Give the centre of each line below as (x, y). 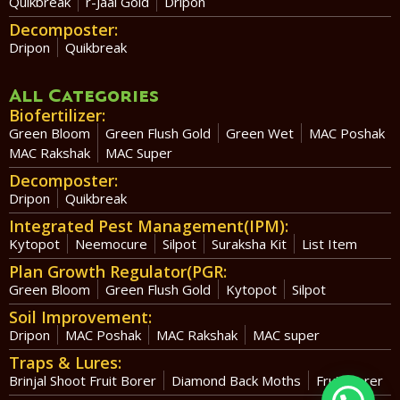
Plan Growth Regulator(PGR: (118, 272)
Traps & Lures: (65, 363)
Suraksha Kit (249, 244)
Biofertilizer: (57, 116)
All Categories (84, 96)
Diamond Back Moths (236, 381)
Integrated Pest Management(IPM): (149, 226)
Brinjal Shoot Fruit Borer (83, 381)
